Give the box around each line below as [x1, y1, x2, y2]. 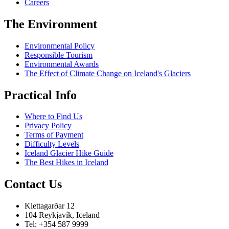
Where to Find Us [25, 112, 82, 121]
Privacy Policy [25, 121, 72, 130]
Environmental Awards [25, 59, 99, 68]
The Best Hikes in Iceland [25, 158, 108, 167]
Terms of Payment [25, 130, 83, 140]
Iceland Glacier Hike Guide [25, 149, 113, 158]
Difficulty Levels [25, 140, 79, 149]
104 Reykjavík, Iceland [25, 211, 100, 220]
